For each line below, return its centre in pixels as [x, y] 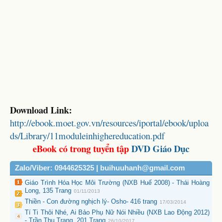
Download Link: [41, 110]
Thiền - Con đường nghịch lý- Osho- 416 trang [91, 201]
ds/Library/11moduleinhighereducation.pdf [87, 136]
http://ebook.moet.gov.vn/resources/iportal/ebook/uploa [109, 123]
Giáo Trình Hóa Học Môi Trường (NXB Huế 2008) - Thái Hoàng [117, 183]
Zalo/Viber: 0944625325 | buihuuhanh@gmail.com [100, 168]
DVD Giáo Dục [160, 148]
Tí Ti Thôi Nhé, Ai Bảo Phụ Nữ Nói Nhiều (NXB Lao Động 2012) [117, 212]
